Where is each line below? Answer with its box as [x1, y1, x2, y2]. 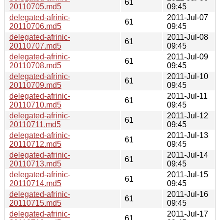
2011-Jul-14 [167, 150, 208, 159]
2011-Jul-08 [167, 32, 208, 41]
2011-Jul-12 [167, 111, 208, 120]
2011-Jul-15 [167, 170, 208, 179]
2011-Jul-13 [167, 131, 208, 139]
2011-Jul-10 [167, 72, 208, 81]
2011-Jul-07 [167, 13, 208, 22]
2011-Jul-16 [167, 190, 208, 198]
